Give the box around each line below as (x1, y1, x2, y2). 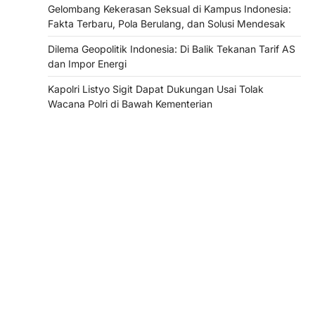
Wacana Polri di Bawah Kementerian (48, 97, 212, 110)
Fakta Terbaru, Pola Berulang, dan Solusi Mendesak (48, 17, 285, 30)
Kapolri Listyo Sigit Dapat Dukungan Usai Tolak (48, 82, 264, 95)
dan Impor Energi (48, 57, 127, 70)
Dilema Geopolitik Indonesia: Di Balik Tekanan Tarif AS (48, 42, 295, 55)
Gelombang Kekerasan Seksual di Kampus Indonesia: (48, 2, 291, 15)
